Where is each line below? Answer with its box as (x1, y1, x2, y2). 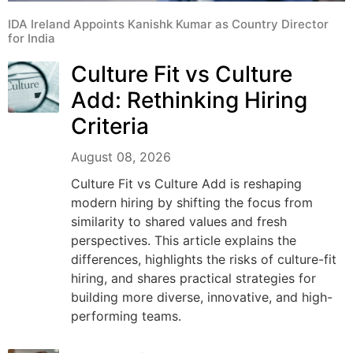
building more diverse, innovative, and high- (71, 288, 333, 305)
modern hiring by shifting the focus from (71, 194, 313, 210)
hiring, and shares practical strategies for (71, 269, 316, 286)
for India (8, 30, 55, 46)
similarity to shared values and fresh (71, 213, 287, 229)
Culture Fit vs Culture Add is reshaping (71, 175, 302, 191)
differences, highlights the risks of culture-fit (71, 251, 336, 267)
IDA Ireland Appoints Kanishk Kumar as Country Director (8, 16, 329, 32)
